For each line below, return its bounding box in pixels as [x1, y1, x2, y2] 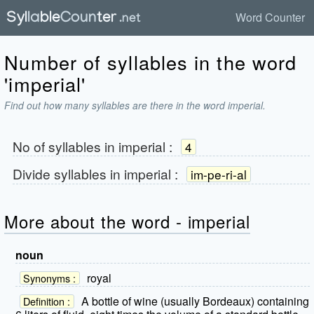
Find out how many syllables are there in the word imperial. [4, 97, 266, 112]
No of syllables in [12, 136, 118, 156]
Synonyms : [23, 270, 76, 285]
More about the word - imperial [4, 208, 251, 233]
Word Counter [235, 9, 306, 25]
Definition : [23, 293, 71, 308]
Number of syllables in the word [4, 48, 297, 76]
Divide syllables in [12, 163, 124, 183]
